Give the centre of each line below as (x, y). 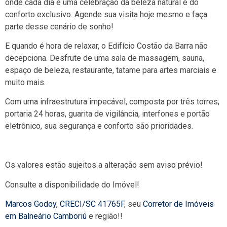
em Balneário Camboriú (46, 216)
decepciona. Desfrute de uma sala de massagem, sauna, (105, 58)
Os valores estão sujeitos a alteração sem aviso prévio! (104, 165)
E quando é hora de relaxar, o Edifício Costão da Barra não (106, 46)
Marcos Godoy (31, 204)
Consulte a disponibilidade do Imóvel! (72, 184)
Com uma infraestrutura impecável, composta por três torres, (112, 102)
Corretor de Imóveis (178, 204)
